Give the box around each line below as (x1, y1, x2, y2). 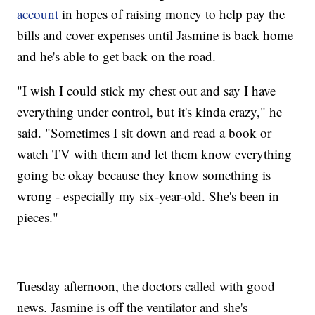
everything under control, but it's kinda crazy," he (17, 103, 283, 121)
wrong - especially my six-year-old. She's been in (17, 187, 280, 205)
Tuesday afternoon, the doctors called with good (17, 277, 276, 295)
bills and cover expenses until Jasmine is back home (17, 26, 294, 44)
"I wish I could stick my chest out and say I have (17, 82, 276, 100)
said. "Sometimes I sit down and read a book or (17, 124, 272, 142)
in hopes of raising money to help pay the (62, 5, 285, 23)
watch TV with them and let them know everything (17, 145, 292, 163)
